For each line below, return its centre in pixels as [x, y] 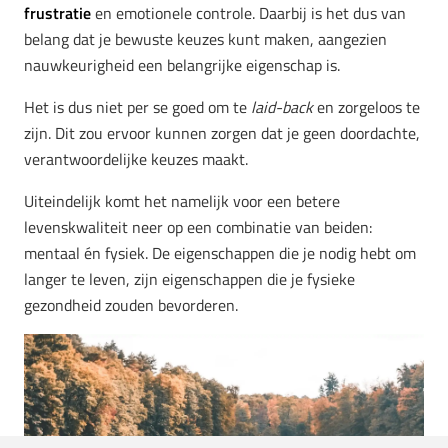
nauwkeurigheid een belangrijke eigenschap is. [182, 65]
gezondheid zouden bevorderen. [131, 305]
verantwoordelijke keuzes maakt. [136, 159]
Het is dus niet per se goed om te [137, 107]
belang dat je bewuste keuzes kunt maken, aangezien [205, 39]
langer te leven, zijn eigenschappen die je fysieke [189, 279]
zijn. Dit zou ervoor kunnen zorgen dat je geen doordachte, [222, 133]
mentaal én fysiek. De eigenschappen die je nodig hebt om [220, 253]
